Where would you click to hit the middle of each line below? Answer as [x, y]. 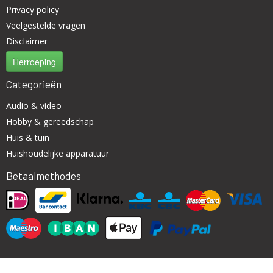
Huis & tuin [28, 137]
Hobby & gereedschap [50, 122]
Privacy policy [33, 9]
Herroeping [34, 62]
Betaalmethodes [44, 175]
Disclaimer [27, 41]
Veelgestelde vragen [46, 25]
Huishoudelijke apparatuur [58, 153]
